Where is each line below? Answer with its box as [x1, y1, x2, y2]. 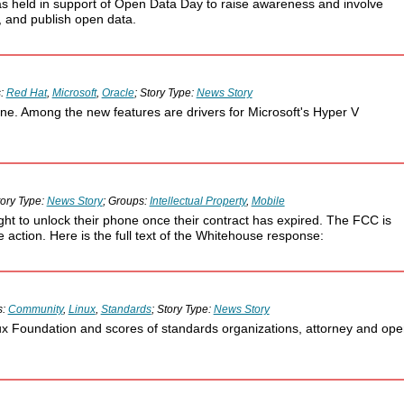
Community [7, 303, 63, 317]
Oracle [101, 87, 134, 100]
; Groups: [102, 195, 150, 208]
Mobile [251, 195, 285, 208]
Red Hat [5, 87, 47, 100]
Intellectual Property [149, 195, 246, 208]
